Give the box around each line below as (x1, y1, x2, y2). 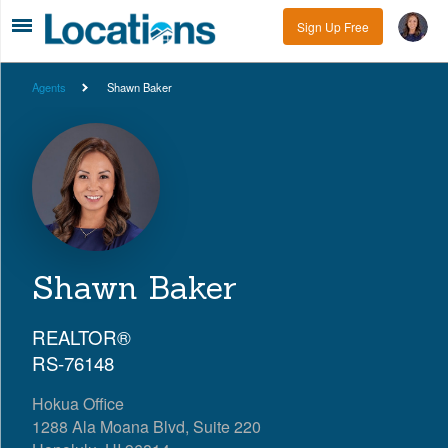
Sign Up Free (297, 18, 369, 35)
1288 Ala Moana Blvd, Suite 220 (32, 414, 261, 438)
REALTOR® (32, 323, 131, 350)
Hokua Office (32, 391, 124, 415)
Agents (32, 78, 66, 95)
